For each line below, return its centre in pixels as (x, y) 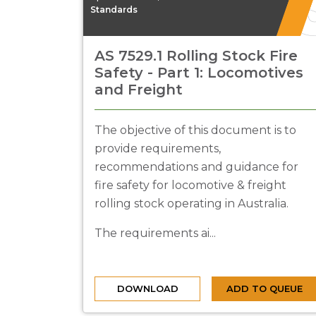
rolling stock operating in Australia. (192, 203)
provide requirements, (158, 148)
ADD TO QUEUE (265, 288)
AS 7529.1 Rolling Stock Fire (196, 56)
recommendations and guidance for (196, 167)
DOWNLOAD (147, 288)
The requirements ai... (155, 233)
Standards (114, 9)
